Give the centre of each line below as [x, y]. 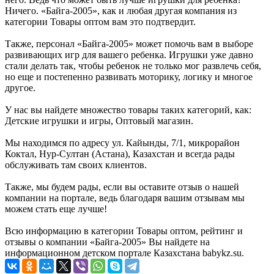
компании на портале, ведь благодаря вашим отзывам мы [125, 198]
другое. [20, 88]
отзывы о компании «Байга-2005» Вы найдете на [107, 242]
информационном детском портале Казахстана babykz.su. [124, 253]
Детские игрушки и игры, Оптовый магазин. [99, 121]
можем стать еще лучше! [56, 209]
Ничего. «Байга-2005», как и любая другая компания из [121, 11]
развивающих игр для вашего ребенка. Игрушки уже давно [129, 55]
